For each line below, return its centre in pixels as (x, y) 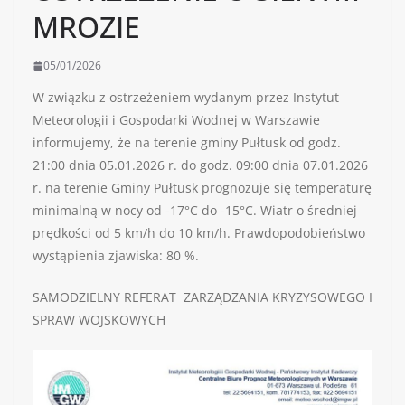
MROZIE (86, 27)
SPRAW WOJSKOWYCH (99, 320)
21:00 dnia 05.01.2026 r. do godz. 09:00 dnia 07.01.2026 (200, 165)
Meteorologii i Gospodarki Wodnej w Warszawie (176, 120)
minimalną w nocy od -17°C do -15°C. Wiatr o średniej (195, 211)
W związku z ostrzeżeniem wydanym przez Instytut (186, 98)
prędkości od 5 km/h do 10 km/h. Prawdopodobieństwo (201, 233)
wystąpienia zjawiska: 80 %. (116, 256)
